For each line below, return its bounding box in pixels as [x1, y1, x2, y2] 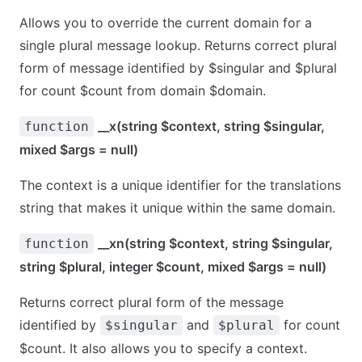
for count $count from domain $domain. [19, 82, 266, 99]
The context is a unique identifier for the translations [19, 177, 341, 193]
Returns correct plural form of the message [19, 294, 284, 310]
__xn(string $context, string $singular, [98, 235, 333, 251]
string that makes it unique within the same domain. [19, 200, 335, 216]
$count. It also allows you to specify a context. [19, 340, 307, 356]
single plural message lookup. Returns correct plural [19, 37, 337, 53]
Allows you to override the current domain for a [19, 15, 312, 31]
